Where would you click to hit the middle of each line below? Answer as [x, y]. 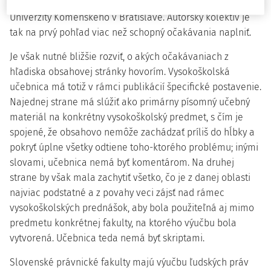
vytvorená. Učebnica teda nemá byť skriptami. [107, 238]
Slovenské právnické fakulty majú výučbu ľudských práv [129, 262]
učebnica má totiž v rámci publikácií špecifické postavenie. [135, 87]
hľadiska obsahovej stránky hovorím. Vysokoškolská [120, 72]
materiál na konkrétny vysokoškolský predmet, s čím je [126, 117]
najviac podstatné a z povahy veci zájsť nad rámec [117, 193]
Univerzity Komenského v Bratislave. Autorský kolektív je [130, 17]
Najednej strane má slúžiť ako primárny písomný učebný [130, 102]
